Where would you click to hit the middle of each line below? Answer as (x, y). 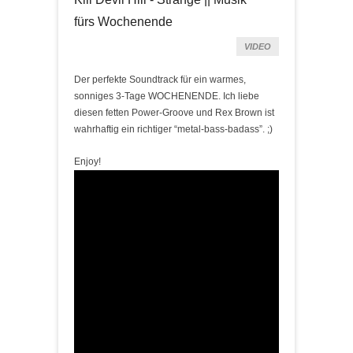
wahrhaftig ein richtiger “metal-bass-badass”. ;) (173, 129)
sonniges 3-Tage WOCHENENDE (146, 96)
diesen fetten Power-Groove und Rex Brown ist (174, 112)
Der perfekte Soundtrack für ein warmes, (160, 79)
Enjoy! (87, 161)
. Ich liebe (239, 96)
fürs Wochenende (123, 21)
